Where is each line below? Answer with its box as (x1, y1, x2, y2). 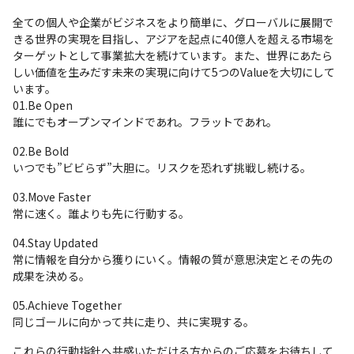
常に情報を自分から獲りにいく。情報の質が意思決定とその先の (13, 250, 333, 267)
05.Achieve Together (13, 296, 122, 313)
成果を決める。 (13, 267, 90, 284)
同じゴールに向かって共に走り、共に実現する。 (13, 313, 254, 330)
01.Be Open (13, 96, 73, 113)
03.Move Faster (13, 188, 91, 205)
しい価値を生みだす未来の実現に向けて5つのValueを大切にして (13, 63, 335, 80)
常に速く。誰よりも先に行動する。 (13, 205, 190, 221)
